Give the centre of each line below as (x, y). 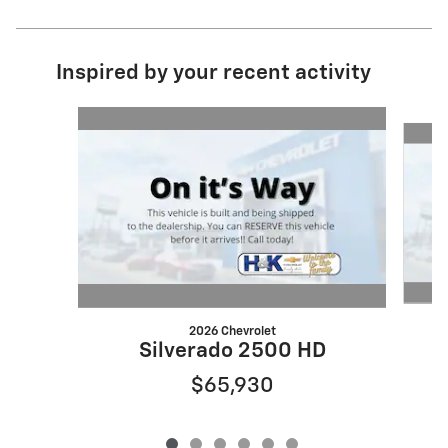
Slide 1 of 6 (65, 115)
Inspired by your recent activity (213, 73)
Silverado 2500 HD (232, 351)
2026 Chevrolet (232, 331)
